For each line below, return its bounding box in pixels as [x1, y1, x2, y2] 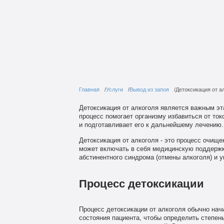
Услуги [105, 86, 123, 93]
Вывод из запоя [129, 86, 169, 93]
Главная [78, 86, 99, 93]
